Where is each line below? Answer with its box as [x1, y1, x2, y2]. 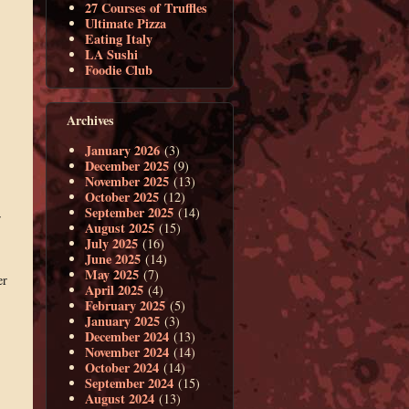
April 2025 [85, 279, 144, 299]
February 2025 [85, 295, 166, 315]
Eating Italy [85, 29, 153, 49]
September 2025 [85, 202, 174, 222]
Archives [66, 110, 114, 131]
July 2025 [85, 233, 139, 253]
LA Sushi [85, 45, 139, 65]
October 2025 [85, 186, 160, 206]
